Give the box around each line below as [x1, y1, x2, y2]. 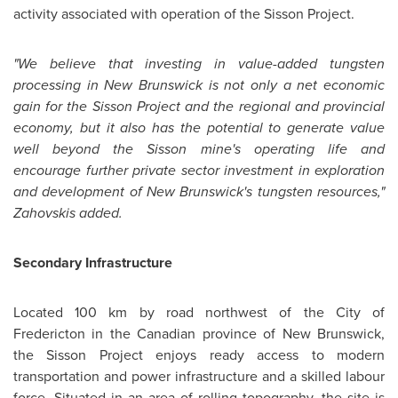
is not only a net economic [203, 75, 386, 95]
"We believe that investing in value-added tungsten [13, 53, 385, 74]
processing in [13, 75, 105, 95]
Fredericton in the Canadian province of [13, 323, 283, 344]
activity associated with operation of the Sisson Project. [13, 4, 354, 24]
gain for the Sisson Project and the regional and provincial [13, 96, 385, 116]
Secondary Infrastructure [13, 252, 172, 273]
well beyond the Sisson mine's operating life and [13, 139, 385, 159]
